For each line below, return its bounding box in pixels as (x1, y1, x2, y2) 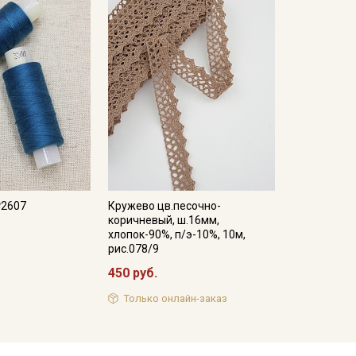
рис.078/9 (107, 242, 159, 255)
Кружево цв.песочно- (107, 199, 221, 212)
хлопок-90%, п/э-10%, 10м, (107, 227, 246, 241)
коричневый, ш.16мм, (107, 213, 219, 226)
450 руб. (107, 265, 157, 281)
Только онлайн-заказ (124, 292, 228, 305)
